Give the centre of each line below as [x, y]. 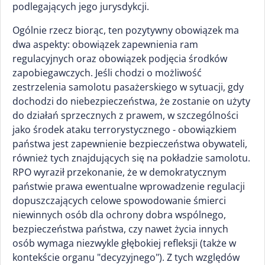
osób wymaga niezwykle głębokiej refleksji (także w [124, 243]
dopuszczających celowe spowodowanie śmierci [119, 201]
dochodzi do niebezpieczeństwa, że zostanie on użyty [131, 101]
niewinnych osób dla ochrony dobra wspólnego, [119, 215]
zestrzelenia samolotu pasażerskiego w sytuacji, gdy [128, 87]
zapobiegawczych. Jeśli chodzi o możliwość [107, 73]
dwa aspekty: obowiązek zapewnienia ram [105, 44]
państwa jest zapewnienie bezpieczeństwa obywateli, [130, 144]
